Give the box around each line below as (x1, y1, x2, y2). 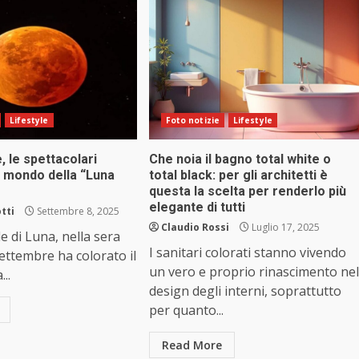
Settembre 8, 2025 (34, 204, 120, 219)
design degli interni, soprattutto (148, 282, 341, 301)
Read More (161, 337, 222, 353)
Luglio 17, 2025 (248, 220, 320, 235)
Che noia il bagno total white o (148, 151, 331, 167)
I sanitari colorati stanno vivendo (148, 244, 346, 262)
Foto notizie (165, 115, 220, 127)
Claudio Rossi (160, 220, 229, 235)
